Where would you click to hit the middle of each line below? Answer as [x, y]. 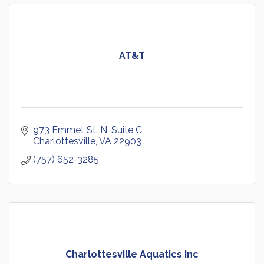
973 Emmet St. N [70, 130]
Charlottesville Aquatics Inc [132, 255]
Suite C [127, 130]
